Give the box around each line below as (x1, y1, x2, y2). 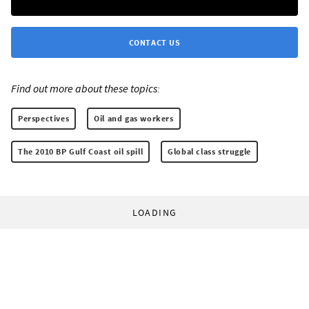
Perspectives (18, 112, 70, 123)
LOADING (132, 206, 177, 219)
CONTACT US (128, 37, 181, 48)
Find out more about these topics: (11, 81, 160, 95)
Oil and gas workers (94, 112, 174, 123)
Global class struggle (168, 146, 251, 157)
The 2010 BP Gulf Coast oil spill (18, 146, 143, 157)
